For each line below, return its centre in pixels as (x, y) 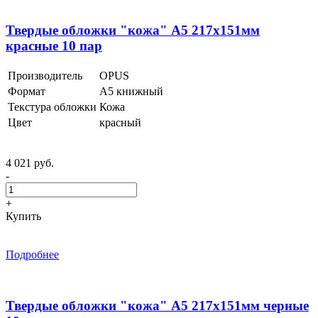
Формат (27, 91)
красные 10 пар (54, 45)
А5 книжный (131, 91)
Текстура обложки (52, 106)
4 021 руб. (30, 163)
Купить (23, 216)
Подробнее (32, 254)
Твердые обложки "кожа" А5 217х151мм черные (157, 306)
